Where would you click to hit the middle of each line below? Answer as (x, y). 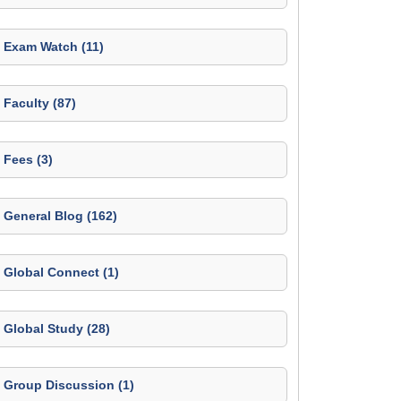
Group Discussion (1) (69, 385)
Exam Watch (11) (54, 47)
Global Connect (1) (61, 272)
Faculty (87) (40, 103)
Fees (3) (28, 159)
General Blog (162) (60, 216)
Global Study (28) (57, 328)
